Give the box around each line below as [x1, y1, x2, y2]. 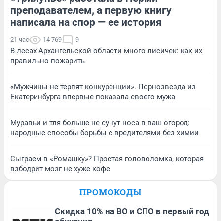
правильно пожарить [10, 56, 85, 65]
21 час [10, 36, 29, 43]
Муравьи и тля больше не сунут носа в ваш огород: [10, 118, 190, 127]
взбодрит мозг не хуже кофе [10, 164, 110, 173]
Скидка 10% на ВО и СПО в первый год [55, 206, 209, 216]
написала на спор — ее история [10, 16, 162, 28]
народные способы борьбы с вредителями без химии [10, 128, 199, 137]
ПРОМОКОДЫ [79, 186, 142, 198]
